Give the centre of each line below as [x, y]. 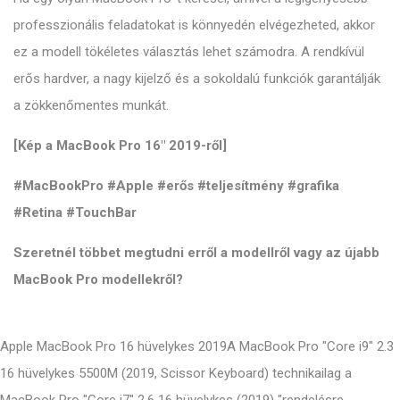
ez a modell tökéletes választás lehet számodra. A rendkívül [189, 51]
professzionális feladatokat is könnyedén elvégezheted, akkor [194, 25]
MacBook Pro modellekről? [98, 279]
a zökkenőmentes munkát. [91, 105]
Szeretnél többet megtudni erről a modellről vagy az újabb [196, 252]
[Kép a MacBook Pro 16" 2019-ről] [120, 145]
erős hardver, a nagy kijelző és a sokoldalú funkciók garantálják [197, 78]
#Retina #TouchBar [75, 212]
